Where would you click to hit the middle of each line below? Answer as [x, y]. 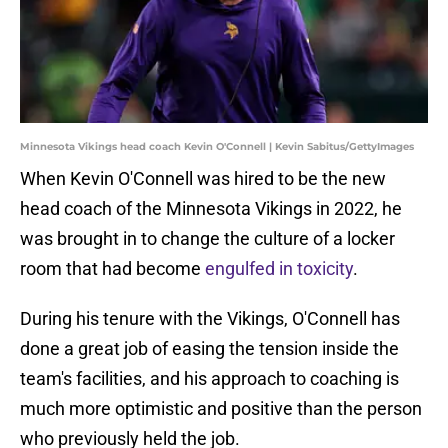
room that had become [112, 269]
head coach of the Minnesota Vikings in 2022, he [211, 209]
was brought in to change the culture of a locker [207, 239]
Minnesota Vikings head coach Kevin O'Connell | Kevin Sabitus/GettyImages [217, 147]
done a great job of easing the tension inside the [209, 349]
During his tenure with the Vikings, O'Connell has [210, 319]
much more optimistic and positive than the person [221, 409]
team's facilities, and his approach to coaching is [209, 379]
